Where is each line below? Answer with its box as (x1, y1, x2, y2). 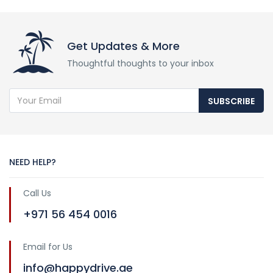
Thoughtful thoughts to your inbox (67, 57, 214, 69)
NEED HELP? (9, 156, 56, 168)
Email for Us (23, 241, 73, 253)
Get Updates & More (67, 38, 180, 54)
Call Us (23, 187, 51, 199)
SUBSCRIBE (208, 95, 255, 107)
